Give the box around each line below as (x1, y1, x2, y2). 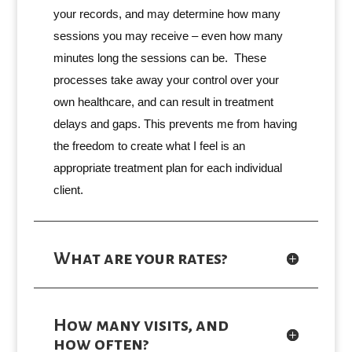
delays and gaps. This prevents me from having (53, 117, 297, 130)
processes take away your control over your (53, 73, 279, 86)
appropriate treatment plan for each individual (53, 161, 282, 174)
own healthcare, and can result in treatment (53, 95, 273, 108)
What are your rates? (53, 249, 227, 268)
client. (53, 183, 86, 196)
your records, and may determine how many (53, 7, 280, 20)
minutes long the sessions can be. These (53, 51, 266, 64)
